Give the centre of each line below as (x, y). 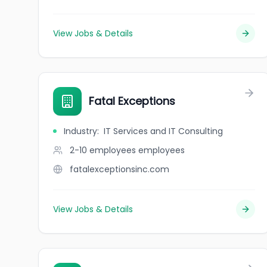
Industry (80, 131)
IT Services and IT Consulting (163, 131)
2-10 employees (103, 150)
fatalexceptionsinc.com (119, 169)
